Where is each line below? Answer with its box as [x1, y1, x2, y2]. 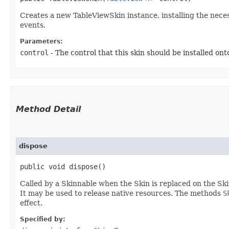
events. [20, 21, 45, 30]
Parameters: [20, 38, 63, 45]
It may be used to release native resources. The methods [20, 189, 223, 198]
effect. [20, 199, 42, 208]
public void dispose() [20, 163, 106, 171]
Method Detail [16, 104, 81, 114]
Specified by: [20, 216, 65, 223]
